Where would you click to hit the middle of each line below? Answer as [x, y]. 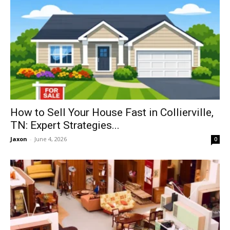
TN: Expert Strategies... [65, 125]
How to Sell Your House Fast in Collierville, [112, 112]
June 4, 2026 [51, 139]
